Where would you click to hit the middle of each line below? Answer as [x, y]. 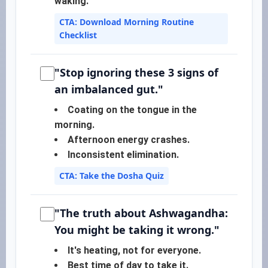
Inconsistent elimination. [123, 155]
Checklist [78, 35]
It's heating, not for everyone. [134, 250]
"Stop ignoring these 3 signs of [136, 72]
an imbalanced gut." [109, 89]
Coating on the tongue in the [132, 110]
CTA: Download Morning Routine [127, 22]
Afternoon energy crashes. [129, 140]
